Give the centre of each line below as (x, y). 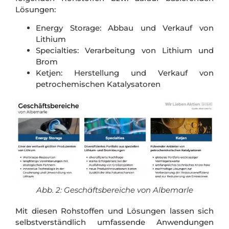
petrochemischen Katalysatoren (98, 84)
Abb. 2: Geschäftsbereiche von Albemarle (114, 190)
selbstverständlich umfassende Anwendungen (114, 222)
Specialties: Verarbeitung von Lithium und (125, 50)
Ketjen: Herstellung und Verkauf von (125, 73)
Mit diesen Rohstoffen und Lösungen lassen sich (114, 211)
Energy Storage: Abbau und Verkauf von (125, 28)
